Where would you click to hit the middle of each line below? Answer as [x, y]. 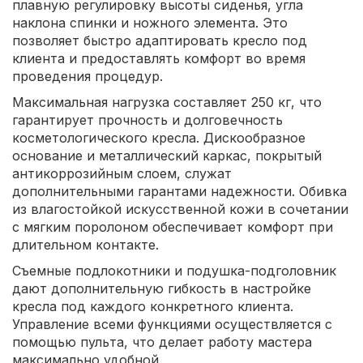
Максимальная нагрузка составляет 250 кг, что [167, 102]
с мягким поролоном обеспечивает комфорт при [173, 227]
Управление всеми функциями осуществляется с [172, 325]
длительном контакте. [85, 245]
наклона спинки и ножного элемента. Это [150, 23]
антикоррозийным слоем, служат [122, 174]
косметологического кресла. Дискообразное [159, 138]
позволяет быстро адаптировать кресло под [160, 41]
